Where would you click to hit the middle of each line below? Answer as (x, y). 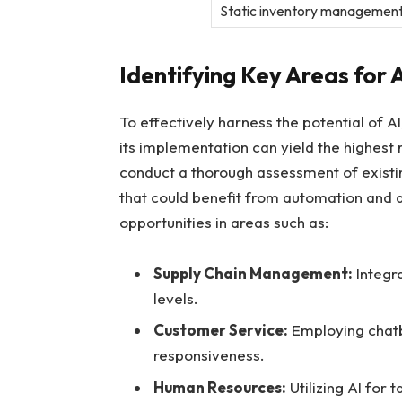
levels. (175, 298)
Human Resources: (219, 387)
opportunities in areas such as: (223, 223)
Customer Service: (220, 330)
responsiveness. (209, 355)
